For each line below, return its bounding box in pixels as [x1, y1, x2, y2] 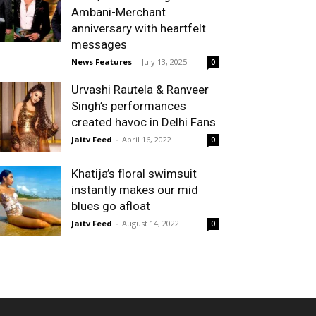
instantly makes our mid [71, 183, 198, 197]
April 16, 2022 [122, 134, 171, 145]
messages [71, 37, 127, 51]
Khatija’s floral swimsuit [71, 166, 197, 181]
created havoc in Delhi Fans [71, 115, 216, 129]
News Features [71, 56, 132, 67]
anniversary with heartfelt [71, 21, 206, 35]
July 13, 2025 [142, 56, 187, 67]
